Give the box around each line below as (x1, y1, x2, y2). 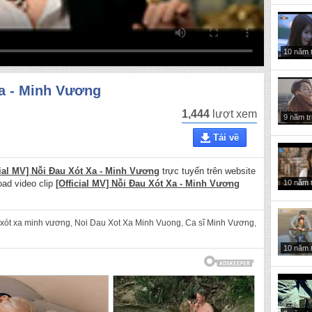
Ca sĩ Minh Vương (185, 218, 254, 228)
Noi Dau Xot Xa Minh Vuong (75, 218, 181, 228)
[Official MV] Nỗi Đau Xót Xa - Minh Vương (56, 178, 240, 189)
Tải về (212, 132, 239, 143)
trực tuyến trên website (159, 166, 256, 177)
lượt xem (210, 108, 257, 120)
